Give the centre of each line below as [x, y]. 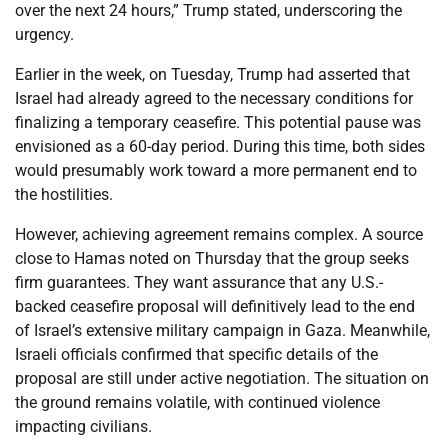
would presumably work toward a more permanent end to [216, 170]
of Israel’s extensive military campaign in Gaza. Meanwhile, [222, 330]
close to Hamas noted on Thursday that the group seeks [212, 258]
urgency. [44, 34]
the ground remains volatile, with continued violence [197, 402]
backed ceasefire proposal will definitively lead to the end [215, 306]
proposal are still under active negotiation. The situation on [222, 378]
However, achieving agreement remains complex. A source [219, 234]
